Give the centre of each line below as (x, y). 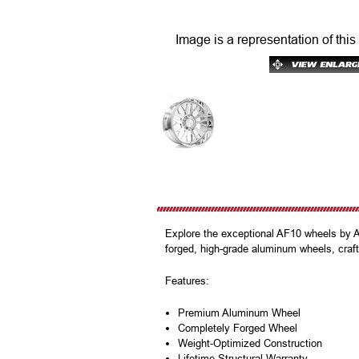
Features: (189, 281)
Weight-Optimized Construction (250, 344)
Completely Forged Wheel (238, 329)
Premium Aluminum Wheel (240, 313)
